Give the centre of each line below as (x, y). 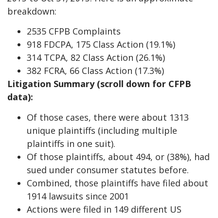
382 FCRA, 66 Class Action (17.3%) (95, 71)
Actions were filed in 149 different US (104, 209)
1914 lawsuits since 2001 (78, 196)
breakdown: (32, 11)
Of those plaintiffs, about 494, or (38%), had (118, 156)
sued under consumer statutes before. (108, 170)
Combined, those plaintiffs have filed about (118, 183)
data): (20, 97)
